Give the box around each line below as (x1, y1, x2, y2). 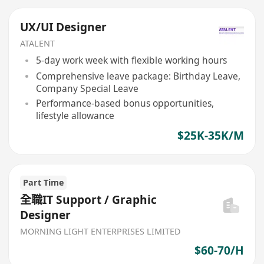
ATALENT (20, 37, 55, 49)
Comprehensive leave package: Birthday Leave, (35, 69, 240, 82)
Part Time (23, 176, 64, 188)
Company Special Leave (35, 81, 138, 95)
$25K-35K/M (177, 127, 244, 143)
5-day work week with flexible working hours (35, 54, 227, 67)
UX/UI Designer (20, 19, 107, 35)
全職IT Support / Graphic (20, 192, 157, 208)
